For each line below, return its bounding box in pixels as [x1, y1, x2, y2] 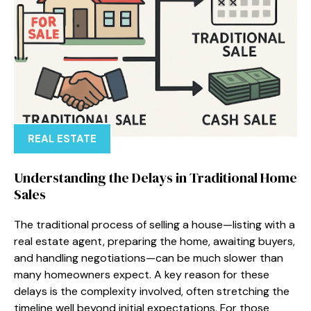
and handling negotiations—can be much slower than [14, 250, 283, 265]
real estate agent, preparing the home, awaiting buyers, [14, 233, 295, 249]
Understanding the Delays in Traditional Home [14, 167, 297, 187]
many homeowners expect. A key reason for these [14, 267, 269, 282]
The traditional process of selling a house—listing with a [14, 217, 295, 232]
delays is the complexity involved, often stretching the [14, 283, 289, 299]
